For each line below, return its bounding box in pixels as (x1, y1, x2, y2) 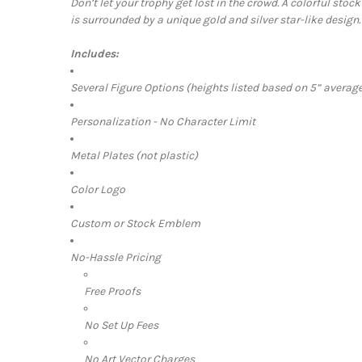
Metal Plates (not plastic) (69, 148, 198, 162)
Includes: (69, 46, 119, 61)
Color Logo (69, 182, 125, 196)
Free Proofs (83, 284, 141, 298)
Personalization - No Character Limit (69, 114, 255, 128)
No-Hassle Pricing (69, 250, 161, 264)
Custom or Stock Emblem (69, 216, 200, 230)
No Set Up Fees (83, 318, 158, 332)
